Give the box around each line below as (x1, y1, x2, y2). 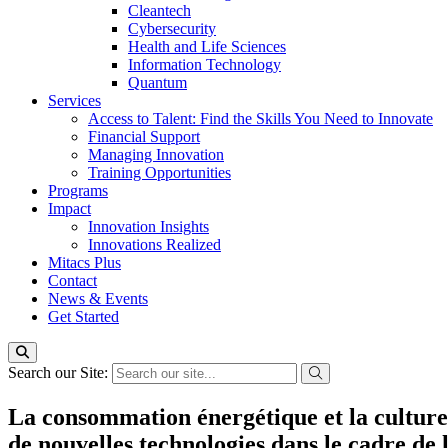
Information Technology (128, 56, 281, 73)
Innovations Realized (88, 236, 221, 253)
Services (48, 92, 101, 109)
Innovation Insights (88, 218, 209, 235)
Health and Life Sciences (128, 38, 286, 55)
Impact (48, 200, 91, 217)
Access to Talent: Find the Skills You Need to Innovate (88, 110, 433, 127)
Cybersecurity (128, 20, 216, 37)
